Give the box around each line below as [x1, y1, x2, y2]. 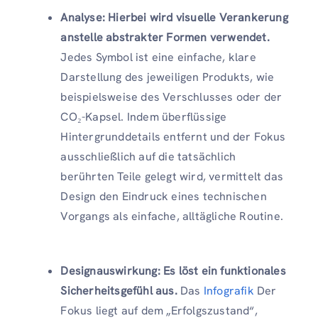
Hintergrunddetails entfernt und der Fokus [60, 129, 286, 145]
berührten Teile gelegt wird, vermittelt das [60, 169, 283, 185]
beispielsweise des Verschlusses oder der [60, 89, 283, 105]
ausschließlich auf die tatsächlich [60, 149, 236, 165]
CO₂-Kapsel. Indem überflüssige [60, 109, 227, 125]
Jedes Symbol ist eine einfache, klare [60, 50, 256, 65]
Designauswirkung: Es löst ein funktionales [60, 263, 286, 279]
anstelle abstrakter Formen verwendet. [60, 30, 270, 45]
